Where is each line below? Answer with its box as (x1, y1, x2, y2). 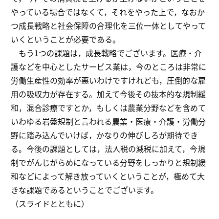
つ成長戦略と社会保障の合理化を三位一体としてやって (11, 20, 206, 32)
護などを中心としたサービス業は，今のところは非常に (11, 61, 207, 73)
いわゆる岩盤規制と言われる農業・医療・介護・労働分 (11, 115, 206, 128)
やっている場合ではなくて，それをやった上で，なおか (11, 6, 205, 18)
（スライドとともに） (11, 197, 89, 210)
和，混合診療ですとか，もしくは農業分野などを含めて (11, 102, 206, 114)
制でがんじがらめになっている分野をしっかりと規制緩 (11, 156, 206, 169)
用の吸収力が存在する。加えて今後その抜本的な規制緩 (11, 88, 206, 100)
